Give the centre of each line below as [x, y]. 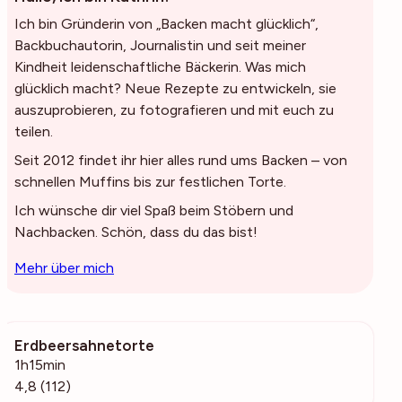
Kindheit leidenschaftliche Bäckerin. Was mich [160, 66]
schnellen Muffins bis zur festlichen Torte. [150, 181]
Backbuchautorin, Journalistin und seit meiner [160, 45]
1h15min [40, 364]
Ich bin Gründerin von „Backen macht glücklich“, [166, 23]
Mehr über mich [64, 267]
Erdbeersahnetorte [84, 345]
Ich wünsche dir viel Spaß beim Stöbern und [154, 210]
